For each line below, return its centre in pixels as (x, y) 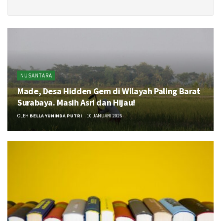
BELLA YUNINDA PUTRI (56, 115)
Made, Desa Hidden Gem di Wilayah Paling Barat (109, 91)
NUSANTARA (36, 75)
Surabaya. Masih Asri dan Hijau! (76, 102)
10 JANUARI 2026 (105, 115)
